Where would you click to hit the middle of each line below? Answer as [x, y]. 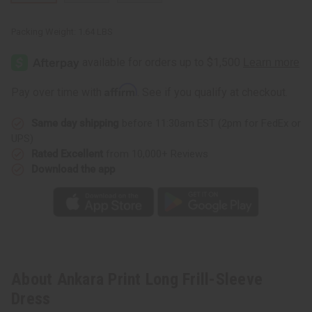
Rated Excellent [67, 154]
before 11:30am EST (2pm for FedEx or [210, 123]
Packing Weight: [44, 31]
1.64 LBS [95, 31]
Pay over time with [58, 92]
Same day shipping [75, 123]
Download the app [73, 169]
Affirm [121, 89]
